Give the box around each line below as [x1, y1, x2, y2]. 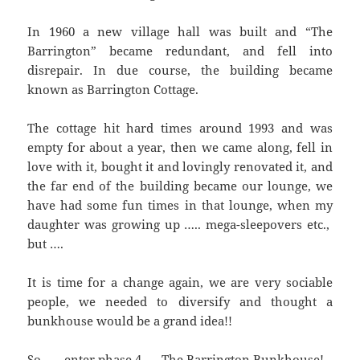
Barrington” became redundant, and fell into [27, 43, 333, 59]
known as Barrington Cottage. [27, 81, 199, 98]
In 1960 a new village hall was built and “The [27, 23, 333, 40]
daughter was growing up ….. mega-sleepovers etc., [27, 216, 333, 233]
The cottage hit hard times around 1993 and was [27, 120, 333, 137]
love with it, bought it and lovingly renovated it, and [27, 158, 333, 175]
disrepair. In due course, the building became [27, 62, 333, 79]
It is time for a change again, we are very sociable [27, 274, 333, 291]
